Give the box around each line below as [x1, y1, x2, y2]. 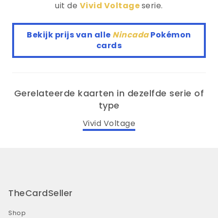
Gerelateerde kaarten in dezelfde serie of [14, 87, 204, 99]
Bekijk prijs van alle [27, 29, 113, 40]
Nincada [112, 29, 151, 40]
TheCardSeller [8, 186, 73, 199]
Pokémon [150, 29, 191, 40]
